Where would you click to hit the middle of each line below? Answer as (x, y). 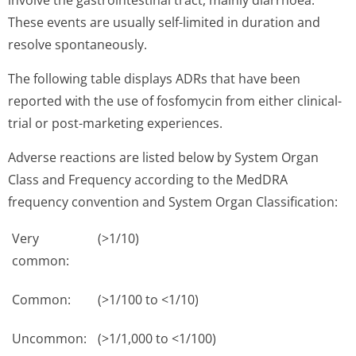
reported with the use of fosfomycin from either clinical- (175, 101)
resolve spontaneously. (77, 44)
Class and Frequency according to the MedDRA (148, 180)
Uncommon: (49, 339)
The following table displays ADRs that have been (154, 79)
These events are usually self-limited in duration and (164, 22)
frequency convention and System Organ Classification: (173, 202)
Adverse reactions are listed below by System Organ (163, 157)
